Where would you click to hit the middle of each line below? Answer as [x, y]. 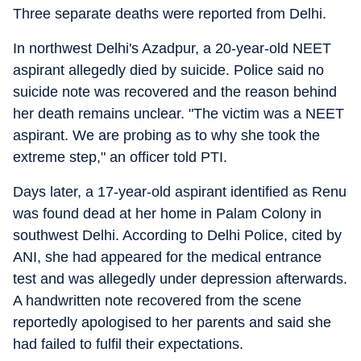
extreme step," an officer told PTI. [120, 157]
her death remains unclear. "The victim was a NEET [178, 114]
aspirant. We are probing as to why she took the [166, 135]
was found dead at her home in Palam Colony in [167, 214]
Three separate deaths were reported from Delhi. [170, 14]
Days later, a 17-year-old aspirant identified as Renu [180, 192]
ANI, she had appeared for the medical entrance [167, 257]
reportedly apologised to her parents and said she [172, 322]
